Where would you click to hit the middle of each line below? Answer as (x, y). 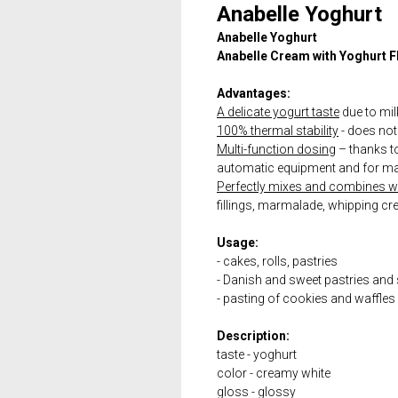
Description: (253, 336)
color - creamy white (274, 373)
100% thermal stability (278, 131)
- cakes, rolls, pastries (277, 261)
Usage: (238, 243)
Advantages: (254, 93)
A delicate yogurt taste (278, 112)
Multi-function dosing (276, 149)
